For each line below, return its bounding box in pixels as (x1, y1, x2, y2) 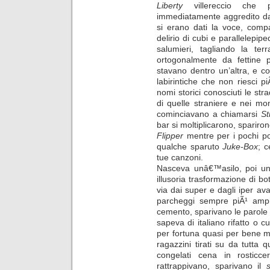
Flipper (157, 130, 187, 140)
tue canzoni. (157, 152, 203, 162)
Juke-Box (222, 141, 259, 151)
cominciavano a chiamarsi (157, 108, 261, 119)
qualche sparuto (157, 141, 223, 151)
